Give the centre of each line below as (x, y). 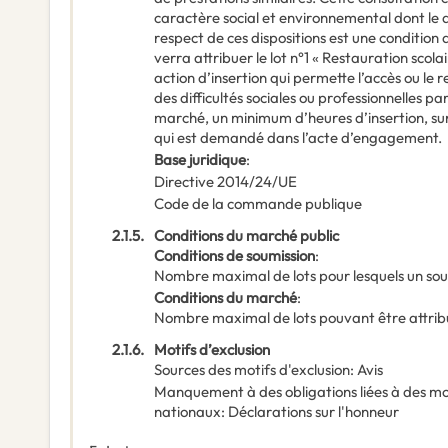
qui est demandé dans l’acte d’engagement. (298, 138)
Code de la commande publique (258, 204)
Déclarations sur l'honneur (313, 412)
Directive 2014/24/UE (225, 182)
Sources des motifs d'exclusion (252, 370)
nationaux (187, 412)
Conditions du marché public (246, 236)
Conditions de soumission (234, 256)
